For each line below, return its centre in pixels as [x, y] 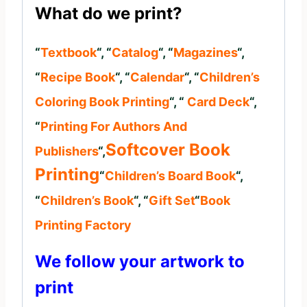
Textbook [69, 52]
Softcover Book [168, 149]
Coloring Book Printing [102, 101]
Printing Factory [83, 225]
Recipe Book [78, 77]
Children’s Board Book [170, 175]
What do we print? [109, 13]
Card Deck [217, 101]
